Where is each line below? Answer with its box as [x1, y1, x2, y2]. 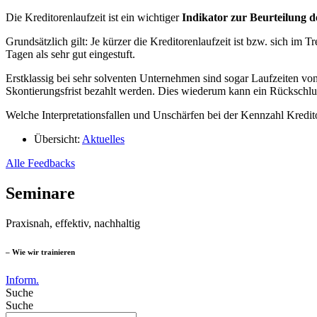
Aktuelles [82, 132, 125, 145]
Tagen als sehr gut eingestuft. [6, 47, 138, 60]
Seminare [6, 183, 75, 202]
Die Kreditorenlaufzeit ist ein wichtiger [6, 11, 182, 23]
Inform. [6, 273, 39, 286]
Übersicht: [34, 132, 80, 145]
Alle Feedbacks [6, 156, 75, 169]
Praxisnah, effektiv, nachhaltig [6, 217, 140, 229]
